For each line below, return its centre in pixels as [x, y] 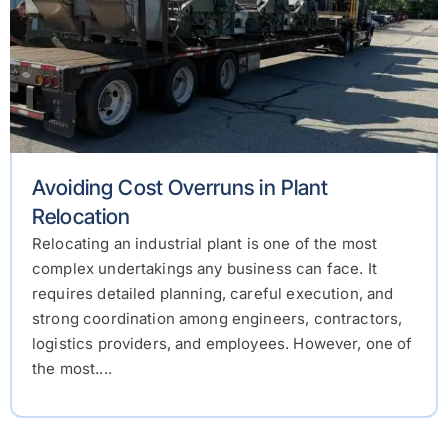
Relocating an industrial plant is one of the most [205, 244]
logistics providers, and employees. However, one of [222, 344]
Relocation [81, 217]
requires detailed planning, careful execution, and [213, 294]
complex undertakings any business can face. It [204, 269]
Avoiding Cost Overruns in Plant [180, 188]
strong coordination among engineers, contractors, [217, 319]
